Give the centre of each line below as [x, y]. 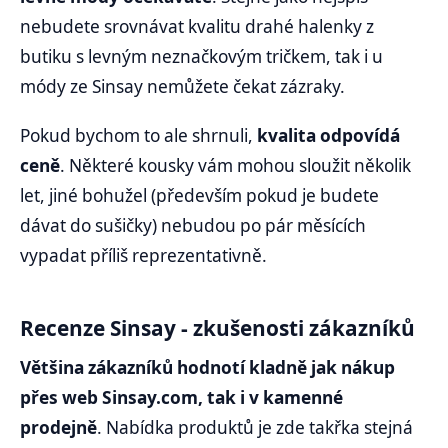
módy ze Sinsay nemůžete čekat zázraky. [182, 86]
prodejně [58, 428]
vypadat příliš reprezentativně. [145, 255]
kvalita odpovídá [328, 135]
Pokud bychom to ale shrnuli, [138, 135]
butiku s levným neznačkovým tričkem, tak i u [201, 56]
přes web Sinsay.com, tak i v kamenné [181, 398]
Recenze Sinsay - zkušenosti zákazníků [217, 327]
